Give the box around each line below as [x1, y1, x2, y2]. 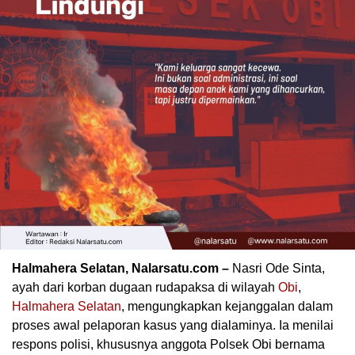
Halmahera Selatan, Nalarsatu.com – [12, 261, 229, 276]
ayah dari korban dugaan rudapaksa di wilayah [12, 281, 278, 295]
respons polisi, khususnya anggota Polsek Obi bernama [12, 338, 325, 352]
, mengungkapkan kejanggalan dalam [121, 300, 333, 314]
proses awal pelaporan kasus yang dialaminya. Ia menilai [12, 319, 334, 333]
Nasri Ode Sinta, [229, 261, 325, 276]
